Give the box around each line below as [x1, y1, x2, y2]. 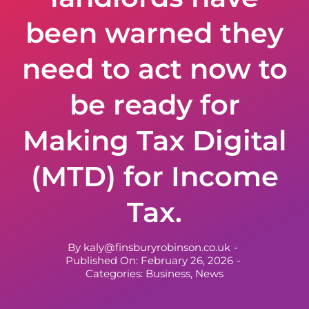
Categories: [86, 267, 146, 280]
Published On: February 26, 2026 [65, 254, 233, 267]
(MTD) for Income [30, 159, 279, 193]
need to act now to [21, 52, 288, 86]
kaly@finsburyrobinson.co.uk [83, 241, 230, 254]
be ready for [69, 88, 240, 121]
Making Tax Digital [22, 123, 287, 157]
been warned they [26, 16, 283, 50]
